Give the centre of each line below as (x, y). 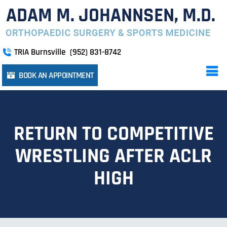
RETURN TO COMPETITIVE (113, 134)
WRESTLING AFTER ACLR (113, 156)
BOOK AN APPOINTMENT (56, 75)
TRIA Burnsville (41, 52)
